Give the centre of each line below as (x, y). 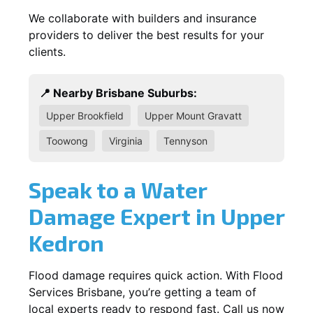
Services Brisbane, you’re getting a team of (143, 292)
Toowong (67, 140)
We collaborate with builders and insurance (143, 18)
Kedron (66, 242)
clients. (47, 51)
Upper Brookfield (85, 115)
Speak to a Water (118, 189)
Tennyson (185, 140)
